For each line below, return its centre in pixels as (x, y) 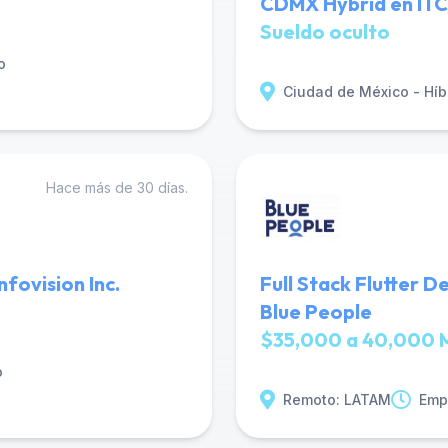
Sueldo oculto (325, 31)
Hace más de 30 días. (117, 187)
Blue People (316, 311)
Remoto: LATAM (337, 399)
